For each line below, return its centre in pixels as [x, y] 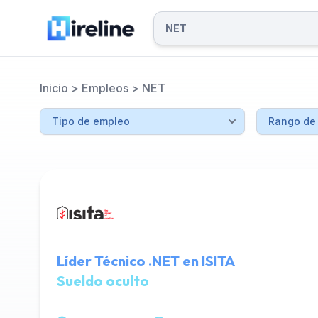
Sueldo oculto [103, 281]
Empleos [105, 88]
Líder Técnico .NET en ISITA [146, 261]
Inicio [54, 88]
